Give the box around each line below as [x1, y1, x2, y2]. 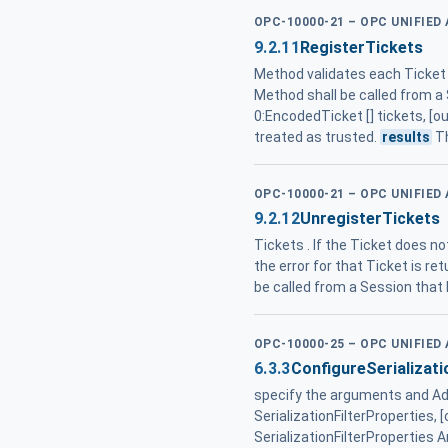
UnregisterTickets [299, 208, 440, 228]
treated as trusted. [254, 128, 380, 145]
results [382, 128, 431, 145]
